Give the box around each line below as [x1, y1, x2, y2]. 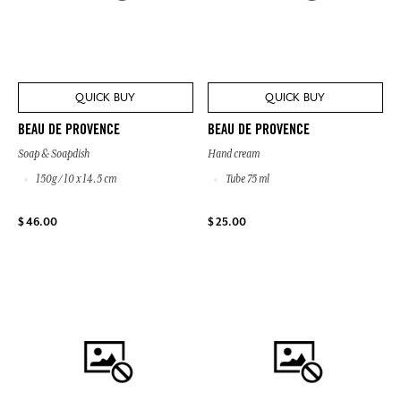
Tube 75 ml [224, 172, 269, 185]
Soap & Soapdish [18, 147, 90, 160]
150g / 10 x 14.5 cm [34, 172, 116, 185]
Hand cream [208, 147, 260, 160]
